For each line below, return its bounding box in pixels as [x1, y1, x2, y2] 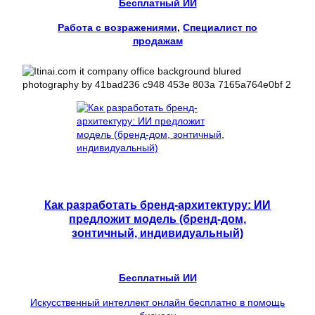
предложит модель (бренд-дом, [69, 212, 246, 225]
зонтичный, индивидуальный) [72, 226, 243, 239]
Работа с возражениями [58, 22, 177, 34]
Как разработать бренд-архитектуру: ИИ [44, 198, 271, 211]
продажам [132, 35, 183, 47]
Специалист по [183, 22, 257, 34]
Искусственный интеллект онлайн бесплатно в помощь [30, 297, 285, 309]
